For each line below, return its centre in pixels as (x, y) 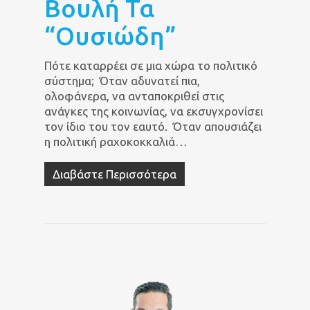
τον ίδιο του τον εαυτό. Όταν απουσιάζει (153, 126)
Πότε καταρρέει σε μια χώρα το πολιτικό (151, 65)
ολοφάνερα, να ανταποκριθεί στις (134, 95)
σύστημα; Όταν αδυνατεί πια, (122, 80)
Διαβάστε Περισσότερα (115, 174)
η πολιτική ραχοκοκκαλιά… (116, 141)
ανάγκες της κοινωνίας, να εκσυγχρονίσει (154, 111)
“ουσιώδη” (110, 35)
